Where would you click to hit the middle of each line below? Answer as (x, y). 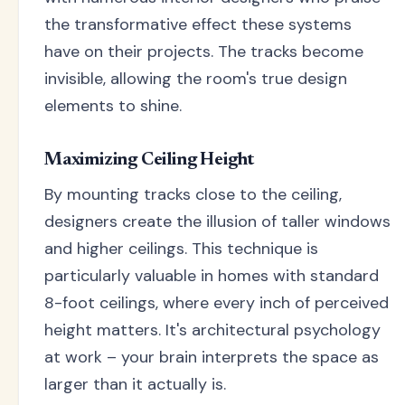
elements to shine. (113, 105)
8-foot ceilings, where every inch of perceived (217, 302)
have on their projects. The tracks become (204, 51)
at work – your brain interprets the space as (212, 357)
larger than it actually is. (135, 384)
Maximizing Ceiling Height (149, 160)
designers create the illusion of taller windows (217, 221)
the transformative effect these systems (198, 24)
